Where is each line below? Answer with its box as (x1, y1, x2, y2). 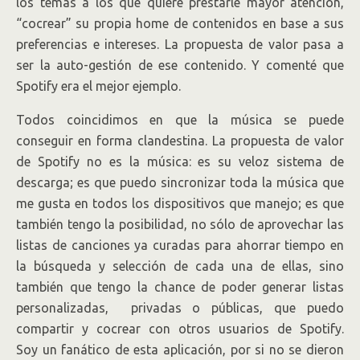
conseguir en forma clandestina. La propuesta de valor (16, 133, 344, 148)
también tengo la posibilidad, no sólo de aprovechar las (16, 217, 344, 231)
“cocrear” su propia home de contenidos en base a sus (16, 16, 344, 31)
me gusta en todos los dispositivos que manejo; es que (16, 196, 344, 211)
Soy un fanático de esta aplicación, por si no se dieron (16, 342, 344, 357)
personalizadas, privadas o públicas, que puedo (16, 301, 344, 315)
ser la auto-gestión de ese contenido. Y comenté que (16, 58, 344, 72)
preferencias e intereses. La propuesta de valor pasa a (16, 37, 344, 51)
